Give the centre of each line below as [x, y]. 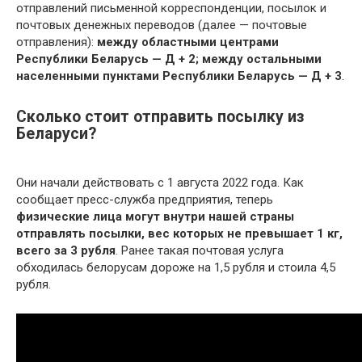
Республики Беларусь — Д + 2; [107, 59]
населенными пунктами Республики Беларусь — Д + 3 [179, 76]
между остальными [262, 59]
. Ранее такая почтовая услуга [200, 251]
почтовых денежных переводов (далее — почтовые [162, 25]
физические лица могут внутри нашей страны [155, 217]
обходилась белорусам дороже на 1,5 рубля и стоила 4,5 [176, 268]
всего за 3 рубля [66, 251]
